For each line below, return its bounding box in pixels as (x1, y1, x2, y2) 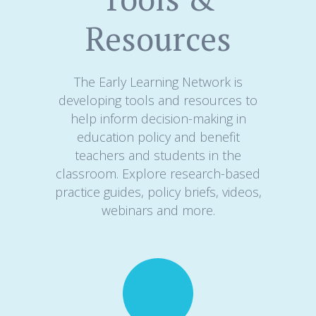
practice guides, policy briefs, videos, (54, 183, 262, 200)
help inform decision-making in (70, 109, 246, 127)
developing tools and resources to (59, 91, 257, 109)
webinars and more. (101, 201, 215, 219)
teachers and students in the (75, 146, 241, 164)
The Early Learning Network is (73, 73, 243, 90)
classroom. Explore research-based (56, 164, 260, 182)
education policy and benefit (76, 128, 240, 145)
